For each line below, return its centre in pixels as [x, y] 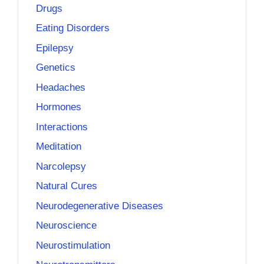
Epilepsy [55, 48]
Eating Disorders [73, 28]
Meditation [59, 146]
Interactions [62, 127]
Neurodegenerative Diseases [100, 206]
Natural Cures [67, 186]
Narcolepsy [61, 166]
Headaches [61, 87]
